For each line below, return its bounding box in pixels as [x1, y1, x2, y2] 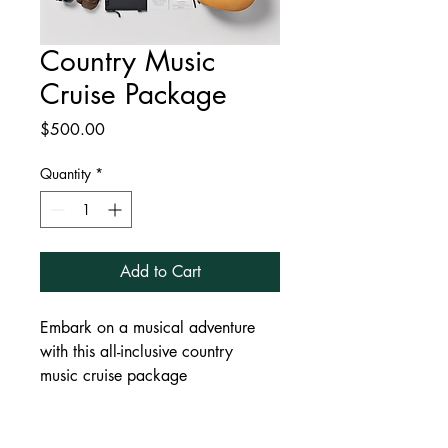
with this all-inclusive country [40, 341, 238, 362]
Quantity [40, 164, 91, 183]
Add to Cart [119, 261, 201, 282]
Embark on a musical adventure [40, 317, 260, 338]
